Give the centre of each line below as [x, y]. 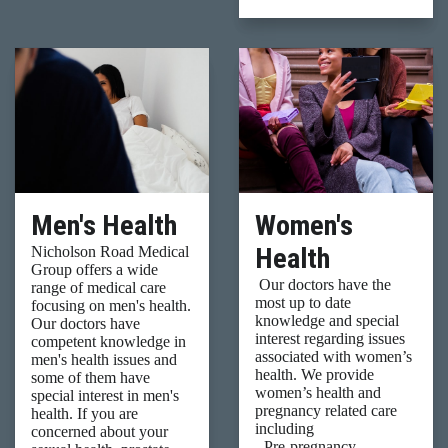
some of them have [90, 377]
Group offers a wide [94, 269]
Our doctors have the [323, 284]
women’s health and [318, 392]
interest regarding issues [330, 338]
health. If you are [84, 413]
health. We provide [314, 374]
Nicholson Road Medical [110, 251]
